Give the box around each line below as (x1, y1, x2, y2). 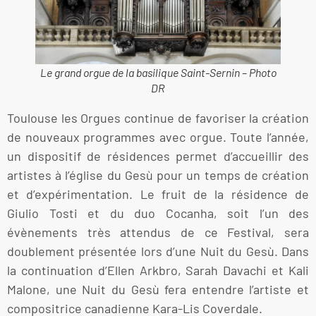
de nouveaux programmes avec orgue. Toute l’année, (7, 128, 309, 145)
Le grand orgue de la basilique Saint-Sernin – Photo (39, 65, 276, 79)
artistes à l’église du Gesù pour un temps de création (7, 166, 309, 183)
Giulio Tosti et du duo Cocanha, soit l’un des (7, 205, 309, 221)
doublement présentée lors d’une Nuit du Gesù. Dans (7, 243, 309, 259)
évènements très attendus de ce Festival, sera (7, 224, 309, 240)
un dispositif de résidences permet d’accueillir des (7, 147, 309, 164)
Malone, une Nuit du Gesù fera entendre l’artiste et (7, 281, 309, 297)
